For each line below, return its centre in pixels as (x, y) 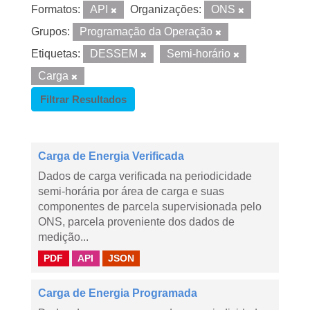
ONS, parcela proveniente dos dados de (136, 222)
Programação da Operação (147, 31)
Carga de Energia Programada (118, 293)
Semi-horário (200, 54)
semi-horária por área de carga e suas (131, 191)
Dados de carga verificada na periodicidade (145, 176)
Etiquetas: (56, 54)
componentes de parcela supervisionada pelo (150, 207)
